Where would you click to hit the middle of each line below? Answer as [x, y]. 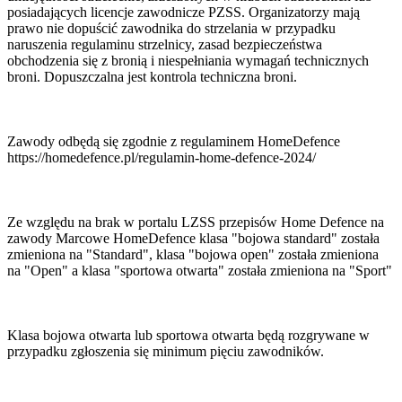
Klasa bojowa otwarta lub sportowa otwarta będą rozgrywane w [188, 335]
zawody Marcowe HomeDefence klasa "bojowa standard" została [193, 238]
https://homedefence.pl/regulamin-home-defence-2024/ [162, 157]
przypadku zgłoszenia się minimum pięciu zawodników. [166, 351]
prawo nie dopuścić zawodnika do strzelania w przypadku [171, 28]
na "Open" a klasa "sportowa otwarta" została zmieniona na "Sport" [200, 270]
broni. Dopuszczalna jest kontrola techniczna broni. [152, 76]
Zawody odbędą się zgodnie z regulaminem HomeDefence [174, 141]
